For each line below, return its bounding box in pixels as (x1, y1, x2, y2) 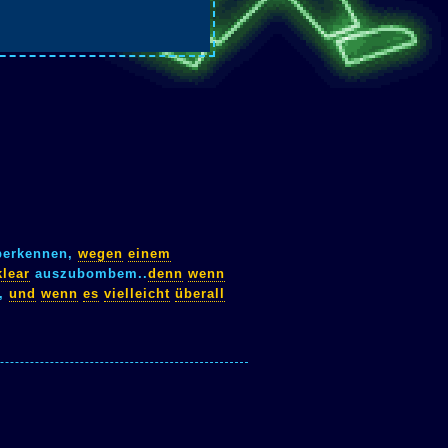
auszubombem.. (30, 265, 148, 281)
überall (175, 285, 225, 301)
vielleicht (104, 285, 170, 301)
